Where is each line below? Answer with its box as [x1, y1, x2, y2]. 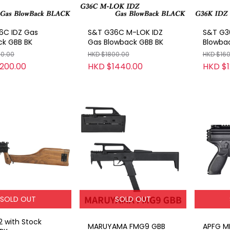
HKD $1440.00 [87, 60, 143, 72]
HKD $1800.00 [87, 49, 129, 59]
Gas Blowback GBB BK [87, 36, 163, 47]
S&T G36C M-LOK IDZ [87, 27, 163, 37]
